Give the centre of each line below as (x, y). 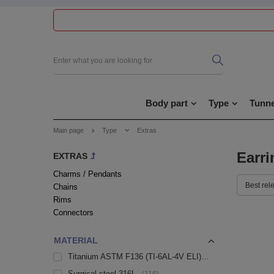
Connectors (73, 212)
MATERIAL (76, 240)
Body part (166, 103)
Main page (68, 130)
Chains (65, 187)
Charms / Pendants (87, 174)
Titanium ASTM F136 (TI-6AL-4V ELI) (135, 257)
